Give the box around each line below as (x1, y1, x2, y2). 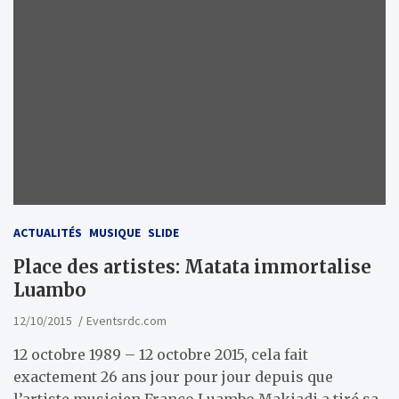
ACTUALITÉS (13, 224, 82, 240)
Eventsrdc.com (86, 312, 167, 329)
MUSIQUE (89, 224, 141, 240)
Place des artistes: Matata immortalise (13, 255, 371, 278)
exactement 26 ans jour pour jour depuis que (13, 367, 333, 386)
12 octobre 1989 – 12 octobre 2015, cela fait (13, 345, 308, 363)
